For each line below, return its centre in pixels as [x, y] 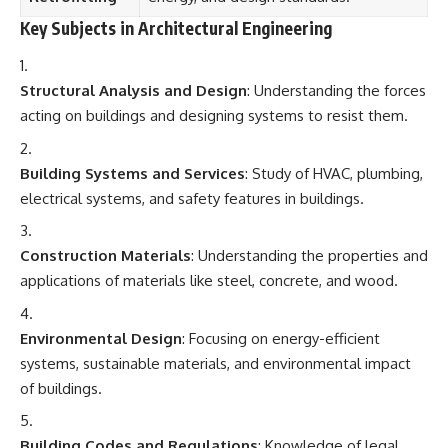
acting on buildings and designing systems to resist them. [214, 115]
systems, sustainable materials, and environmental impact [215, 363]
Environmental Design [101, 338]
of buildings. [61, 388]
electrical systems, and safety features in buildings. [192, 198]
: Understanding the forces [336, 90]
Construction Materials [105, 255]
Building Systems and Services [132, 173]
